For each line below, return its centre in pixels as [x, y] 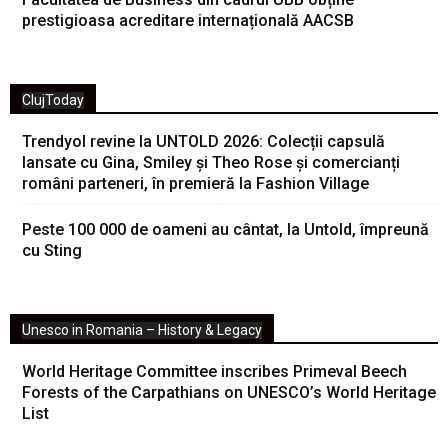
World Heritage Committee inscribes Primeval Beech [214, 371]
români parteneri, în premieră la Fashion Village [195, 183]
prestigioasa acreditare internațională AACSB [188, 20]
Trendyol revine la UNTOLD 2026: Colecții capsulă [203, 141]
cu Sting [52, 250]
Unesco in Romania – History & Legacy [142, 330]
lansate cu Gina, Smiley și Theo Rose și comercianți [211, 162]
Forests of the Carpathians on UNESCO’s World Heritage [229, 392]
